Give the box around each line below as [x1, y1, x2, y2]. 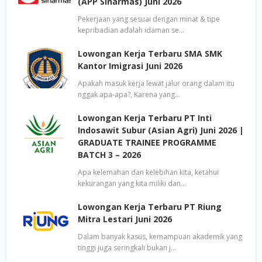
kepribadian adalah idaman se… [78, 25, 184, 35]
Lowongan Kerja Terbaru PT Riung [78, 201, 222, 212]
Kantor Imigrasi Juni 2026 [78, 60, 182, 71]
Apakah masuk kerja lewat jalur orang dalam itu [78, 78, 235, 88]
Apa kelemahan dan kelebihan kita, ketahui [78, 167, 219, 177]
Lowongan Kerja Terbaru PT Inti [78, 112, 212, 123]
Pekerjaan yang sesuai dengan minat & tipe [78, 14, 220, 24]
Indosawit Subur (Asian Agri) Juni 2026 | [78, 125, 244, 136]
